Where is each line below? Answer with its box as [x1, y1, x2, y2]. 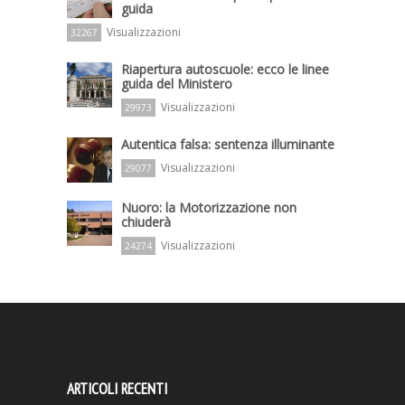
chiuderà [121, 213, 171, 231]
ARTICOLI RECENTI [67, 379, 167, 400]
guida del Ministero [121, 75, 232, 93]
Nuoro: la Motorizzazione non [121, 199, 297, 217]
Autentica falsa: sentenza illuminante [121, 136, 334, 154]
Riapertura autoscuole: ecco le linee [121, 61, 329, 79]
